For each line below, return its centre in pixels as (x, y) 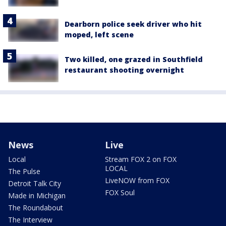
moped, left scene (99, 34)
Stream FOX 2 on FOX (141, 159)
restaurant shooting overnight (124, 70)
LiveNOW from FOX (137, 180)
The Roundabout (36, 207)
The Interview (30, 219)
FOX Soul (120, 192)
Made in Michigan (37, 195)
